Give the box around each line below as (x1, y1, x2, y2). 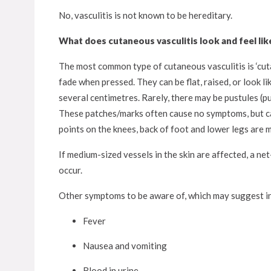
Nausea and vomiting (83, 240, 167, 251)
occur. (59, 165, 82, 175)
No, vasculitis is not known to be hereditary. (59, 10, 232, 21)
